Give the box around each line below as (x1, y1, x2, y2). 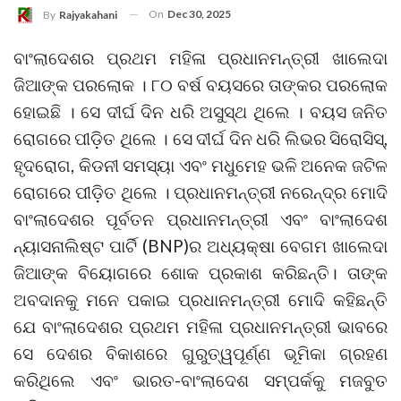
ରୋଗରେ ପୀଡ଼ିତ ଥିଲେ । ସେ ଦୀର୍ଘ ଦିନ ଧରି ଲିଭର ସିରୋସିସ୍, (13, 127, 388, 149)
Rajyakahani (59, 7, 117, 21)
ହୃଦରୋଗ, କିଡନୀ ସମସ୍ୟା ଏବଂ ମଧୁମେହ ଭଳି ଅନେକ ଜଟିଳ (13, 154, 388, 175)
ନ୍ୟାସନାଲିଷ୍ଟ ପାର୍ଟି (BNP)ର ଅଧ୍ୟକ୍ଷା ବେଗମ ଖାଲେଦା (13, 235, 388, 256)
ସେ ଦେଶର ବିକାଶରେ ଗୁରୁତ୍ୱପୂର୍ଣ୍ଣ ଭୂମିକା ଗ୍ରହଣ (13, 342, 388, 363)
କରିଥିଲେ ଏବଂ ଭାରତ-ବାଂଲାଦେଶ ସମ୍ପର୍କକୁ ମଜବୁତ (13, 369, 388, 390)
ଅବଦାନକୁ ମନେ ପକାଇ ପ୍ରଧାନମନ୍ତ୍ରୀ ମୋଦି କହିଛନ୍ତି (13, 288, 388, 310)
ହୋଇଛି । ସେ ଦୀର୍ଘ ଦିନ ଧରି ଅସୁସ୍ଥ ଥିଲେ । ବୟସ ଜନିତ (13, 100, 388, 122)
